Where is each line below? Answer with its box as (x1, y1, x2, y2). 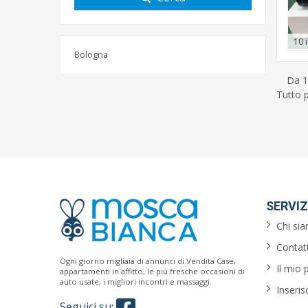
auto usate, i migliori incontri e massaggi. (60, 276, 212, 287)
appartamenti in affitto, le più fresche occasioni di (60, 266, 245, 276)
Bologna (74, 48, 108, 60)
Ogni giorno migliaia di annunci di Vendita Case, (60, 256, 236, 266)
